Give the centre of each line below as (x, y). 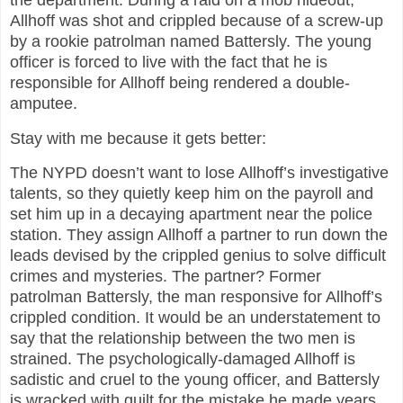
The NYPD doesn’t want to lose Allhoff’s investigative (199, 173)
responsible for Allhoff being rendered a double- (180, 82)
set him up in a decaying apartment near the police (191, 215)
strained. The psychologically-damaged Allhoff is (183, 359)
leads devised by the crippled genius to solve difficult (198, 256)
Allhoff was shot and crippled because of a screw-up (197, 20)
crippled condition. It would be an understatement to (195, 318)
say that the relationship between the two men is (183, 339)
